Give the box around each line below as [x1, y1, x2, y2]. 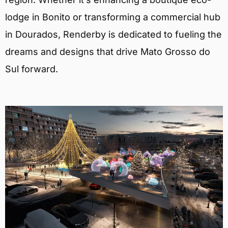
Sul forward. [5, 64, 58, 75]
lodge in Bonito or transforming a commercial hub [5, 12, 220, 23]
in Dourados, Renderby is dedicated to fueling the [5, 29, 222, 40]
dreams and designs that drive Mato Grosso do [5, 46, 210, 58]
